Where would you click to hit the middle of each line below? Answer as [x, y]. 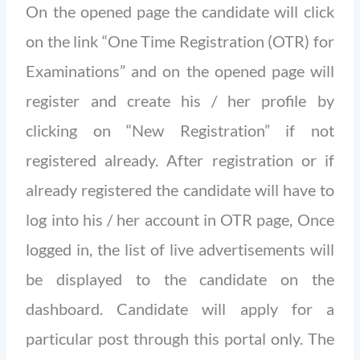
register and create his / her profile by [180, 100]
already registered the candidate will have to [180, 189]
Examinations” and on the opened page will [180, 70]
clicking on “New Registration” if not [180, 130]
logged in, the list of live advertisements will [180, 249]
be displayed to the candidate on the [180, 278]
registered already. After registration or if [180, 160]
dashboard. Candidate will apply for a [180, 308]
